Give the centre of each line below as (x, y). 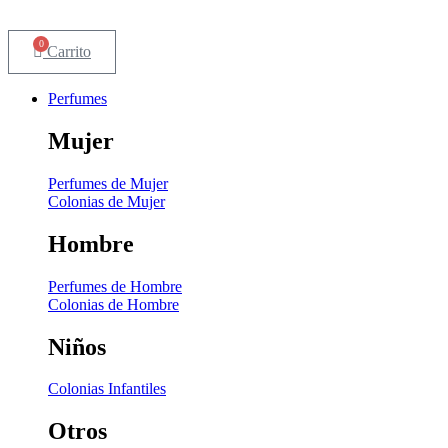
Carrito (69, 51)
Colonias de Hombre (113, 304)
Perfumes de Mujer (108, 183)
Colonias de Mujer (106, 201)
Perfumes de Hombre (115, 286)
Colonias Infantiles (107, 389)
